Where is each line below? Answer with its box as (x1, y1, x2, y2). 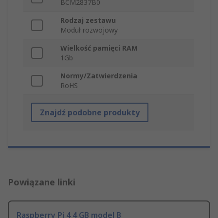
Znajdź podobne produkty (40, 107, 140, 118)
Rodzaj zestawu (60, 16, 116, 25)
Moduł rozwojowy (60, 25, 118, 35)
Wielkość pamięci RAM (60, 43, 138, 53)
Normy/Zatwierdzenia (60, 71, 137, 81)
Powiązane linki (8, 176, 75, 188)
